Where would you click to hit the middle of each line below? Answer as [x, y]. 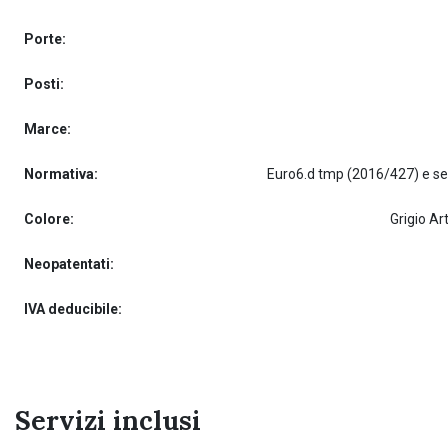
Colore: [49, 219]
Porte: [45, 39]
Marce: [47, 129]
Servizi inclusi [108, 420]
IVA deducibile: [73, 309]
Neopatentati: [69, 264]
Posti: [44, 84]
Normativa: [61, 174]
